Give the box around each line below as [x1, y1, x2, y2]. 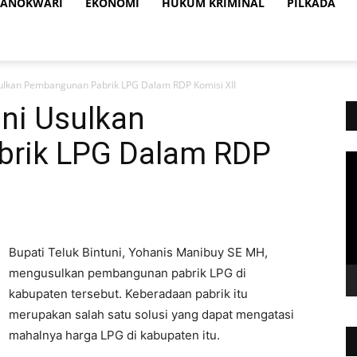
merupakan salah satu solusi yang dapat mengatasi [9, 307, 294, 322]
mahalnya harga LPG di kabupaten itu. [9, 328, 220, 343]
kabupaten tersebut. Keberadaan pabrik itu [9, 286, 248, 301]
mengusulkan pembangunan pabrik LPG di [9, 265, 246, 280]
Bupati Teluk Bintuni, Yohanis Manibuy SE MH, [9, 245, 268, 260]
